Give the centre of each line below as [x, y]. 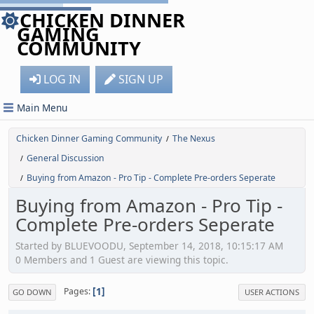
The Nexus [194, 138]
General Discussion [66, 158]
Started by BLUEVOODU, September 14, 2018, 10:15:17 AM [149, 245]
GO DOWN [32, 292]
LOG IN [62, 79]
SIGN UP [141, 79]
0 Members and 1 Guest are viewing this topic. [122, 259]
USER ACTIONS [272, 292]
